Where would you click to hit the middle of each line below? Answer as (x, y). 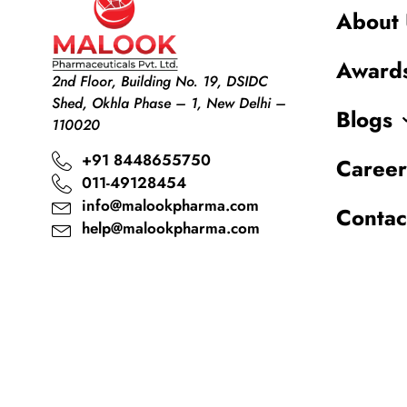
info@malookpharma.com (170, 206)
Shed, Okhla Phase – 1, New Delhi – (169, 103)
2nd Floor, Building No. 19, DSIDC (160, 81)
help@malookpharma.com (170, 228)
